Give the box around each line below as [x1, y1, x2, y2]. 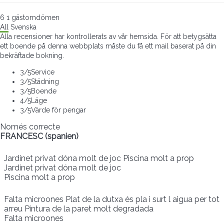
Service [31, 68, 54, 76]
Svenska [10, 23, 36, 31]
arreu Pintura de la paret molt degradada [4, 204, 153, 214]
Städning [31, 77, 59, 86]
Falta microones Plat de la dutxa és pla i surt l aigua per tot [4, 194, 219, 204]
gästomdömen [11, 13, 59, 22]
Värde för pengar [31, 106, 86, 114]
